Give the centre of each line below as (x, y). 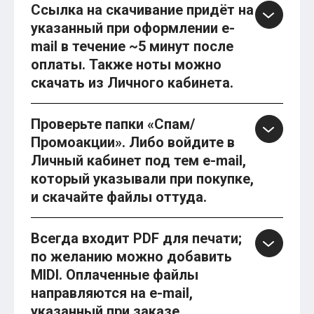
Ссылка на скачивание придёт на (142, 10)
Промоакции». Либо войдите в (133, 143)
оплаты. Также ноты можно (126, 65)
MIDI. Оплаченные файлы (115, 275)
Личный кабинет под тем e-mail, (138, 161)
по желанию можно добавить (131, 257)
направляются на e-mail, (112, 293)
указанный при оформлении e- (133, 28)
